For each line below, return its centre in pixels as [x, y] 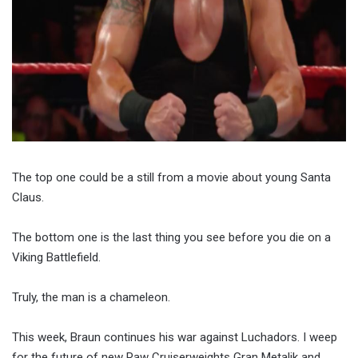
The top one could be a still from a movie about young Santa [171, 177]
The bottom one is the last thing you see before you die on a [171, 237]
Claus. [28, 197]
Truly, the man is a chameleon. [91, 297]
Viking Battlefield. [56, 257]
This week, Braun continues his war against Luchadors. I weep [175, 337]
